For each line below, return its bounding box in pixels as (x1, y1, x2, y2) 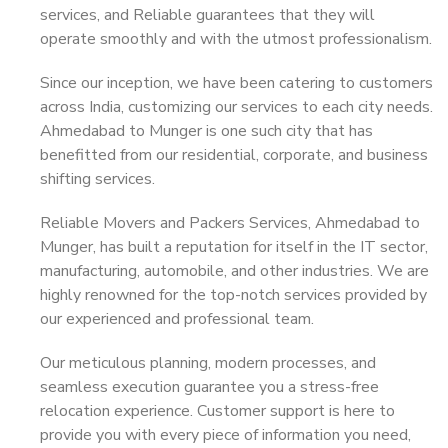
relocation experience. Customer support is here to (40, 400, 395, 422)
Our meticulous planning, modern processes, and (40, 352, 376, 374)
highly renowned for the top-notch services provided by (40, 284, 427, 306)
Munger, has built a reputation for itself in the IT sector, (40, 236, 428, 258)
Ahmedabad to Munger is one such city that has (40, 120, 373, 142)
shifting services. (40, 168, 155, 190)
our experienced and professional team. (40, 308, 314, 330)
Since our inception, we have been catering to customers (40, 72, 433, 94)
